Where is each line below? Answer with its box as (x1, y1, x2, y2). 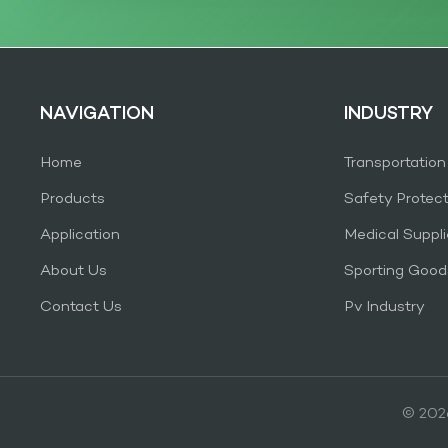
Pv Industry (343, 297, 425, 318)
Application (40, 225, 121, 246)
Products (40, 189, 106, 210)
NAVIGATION (40, 102, 155, 128)
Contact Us (40, 297, 123, 318)
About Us (40, 261, 108, 282)
